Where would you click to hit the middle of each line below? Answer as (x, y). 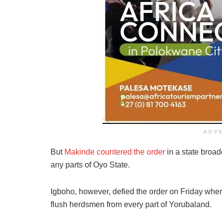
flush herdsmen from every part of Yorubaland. (131, 204)
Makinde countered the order (115, 152)
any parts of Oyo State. (90, 165)
